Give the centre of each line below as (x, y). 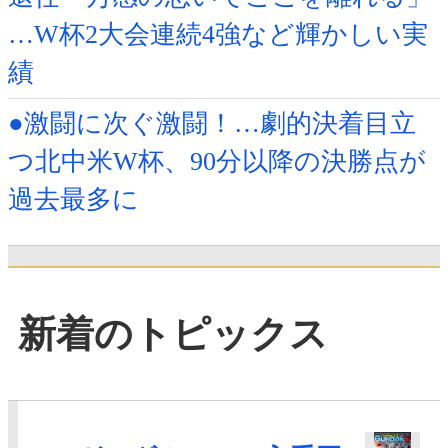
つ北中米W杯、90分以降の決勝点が (217, 162)
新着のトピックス (173, 333)
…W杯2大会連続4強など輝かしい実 (218, 35)
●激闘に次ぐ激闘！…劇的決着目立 (212, 124)
